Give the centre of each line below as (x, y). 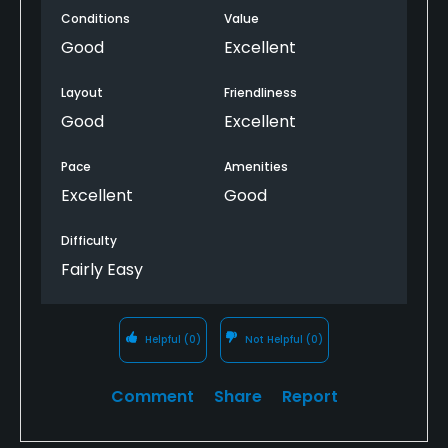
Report (309, 396)
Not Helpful (274, 339)
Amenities (256, 166)
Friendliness (260, 92)
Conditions (95, 18)
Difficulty (89, 240)
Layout (82, 92)
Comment (152, 396)
